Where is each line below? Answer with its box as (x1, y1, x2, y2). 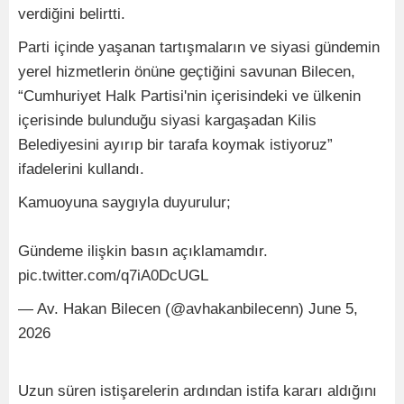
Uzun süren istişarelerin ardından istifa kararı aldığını (18, 381, 377, 399)
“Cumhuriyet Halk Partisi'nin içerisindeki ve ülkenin (18, 87, 361, 105)
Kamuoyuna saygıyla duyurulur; (18, 193, 231, 211)
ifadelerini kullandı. (18, 160, 144, 178)
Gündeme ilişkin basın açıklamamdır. (18, 242, 268, 260)
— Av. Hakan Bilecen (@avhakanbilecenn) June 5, (18, 299, 358, 317)
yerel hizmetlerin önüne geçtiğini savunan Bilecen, (18, 62, 355, 80)
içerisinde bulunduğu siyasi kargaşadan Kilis (18, 111, 317, 129)
